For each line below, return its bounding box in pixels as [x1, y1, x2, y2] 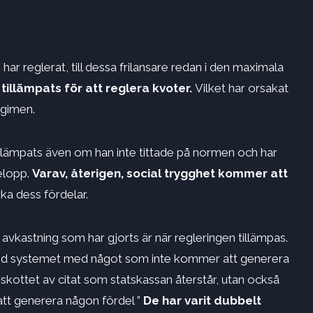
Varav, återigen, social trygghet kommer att [32, 166, 288, 181]
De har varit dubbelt [143, 293, 261, 308]
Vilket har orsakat [195, 81, 289, 96]
